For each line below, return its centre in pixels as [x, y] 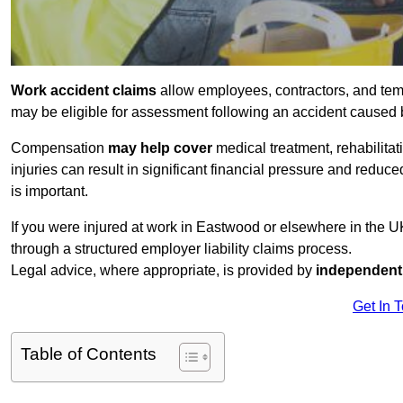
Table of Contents [89, 354]
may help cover [160, 148]
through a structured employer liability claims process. [181, 249]
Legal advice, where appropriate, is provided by [163, 271]
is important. [49, 192]
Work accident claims [84, 91]
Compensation [59, 148]
